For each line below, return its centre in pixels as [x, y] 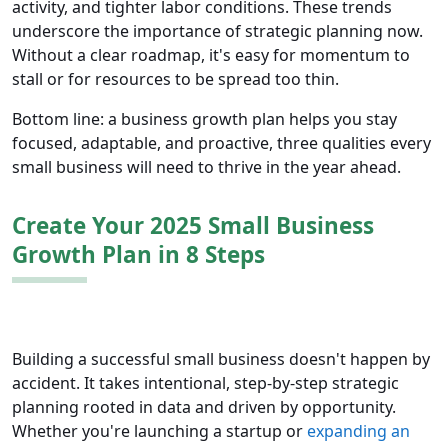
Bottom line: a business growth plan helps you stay [204, 119]
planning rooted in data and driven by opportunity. [204, 407]
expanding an [358, 431]
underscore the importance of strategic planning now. [217, 31]
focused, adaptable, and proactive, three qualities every [221, 143]
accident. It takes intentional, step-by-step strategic [205, 383]
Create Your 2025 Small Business [193, 226]
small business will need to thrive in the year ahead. [206, 167]
